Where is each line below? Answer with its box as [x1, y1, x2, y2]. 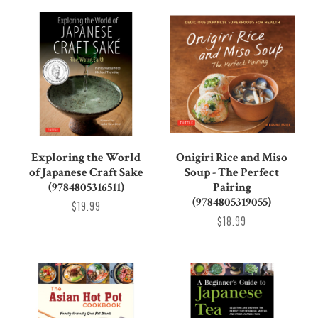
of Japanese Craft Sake [28, 165, 143, 181]
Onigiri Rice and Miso [176, 150, 288, 166]
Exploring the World [31, 150, 141, 166]
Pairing [212, 180, 251, 196]
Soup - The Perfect [185, 165, 280, 181]
